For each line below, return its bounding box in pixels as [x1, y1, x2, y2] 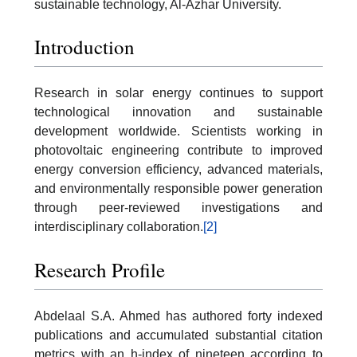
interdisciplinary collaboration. [34, 220, 203, 234]
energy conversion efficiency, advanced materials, [34, 163, 323, 177]
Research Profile [34, 256, 165, 283]
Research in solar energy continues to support [34, 86, 323, 100]
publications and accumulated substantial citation [34, 328, 323, 342]
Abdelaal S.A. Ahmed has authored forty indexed [34, 308, 323, 323]
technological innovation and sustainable [34, 105, 323, 120]
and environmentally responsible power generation [34, 182, 323, 196]
